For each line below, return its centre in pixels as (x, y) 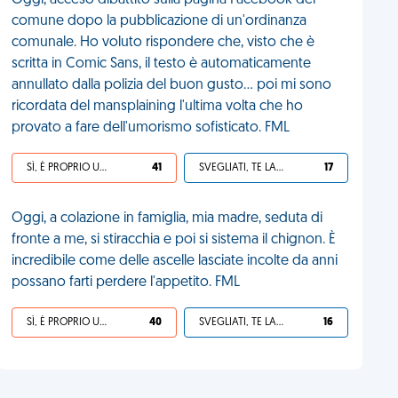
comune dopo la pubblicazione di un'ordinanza (159, 21)
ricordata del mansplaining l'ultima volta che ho (158, 107)
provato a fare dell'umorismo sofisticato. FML (151, 128)
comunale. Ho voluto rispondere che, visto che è (163, 43)
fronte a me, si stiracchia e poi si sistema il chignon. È (174, 240)
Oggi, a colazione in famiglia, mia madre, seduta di (167, 219)
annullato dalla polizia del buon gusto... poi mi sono (172, 85)
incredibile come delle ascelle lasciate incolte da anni (175, 261)
